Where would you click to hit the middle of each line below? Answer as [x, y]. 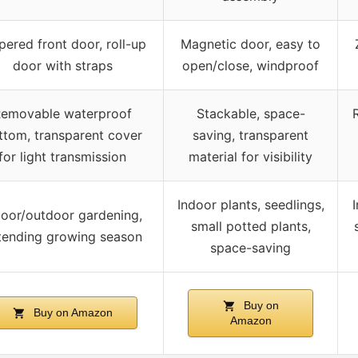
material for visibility [251, 156]
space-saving [251, 247]
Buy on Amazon [71, 312]
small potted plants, [251, 226]
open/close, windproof [251, 65]
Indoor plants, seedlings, [251, 204]
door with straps [62, 65]
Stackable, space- [251, 113]
